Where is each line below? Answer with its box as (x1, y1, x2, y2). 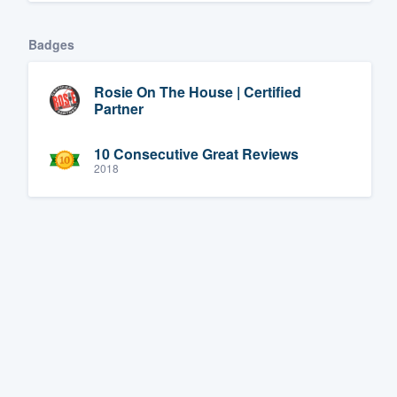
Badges (28, 35, 74, 53)
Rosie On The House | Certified (94, 81, 301, 102)
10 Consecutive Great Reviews (94, 144, 299, 165)
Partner (94, 97, 144, 119)
